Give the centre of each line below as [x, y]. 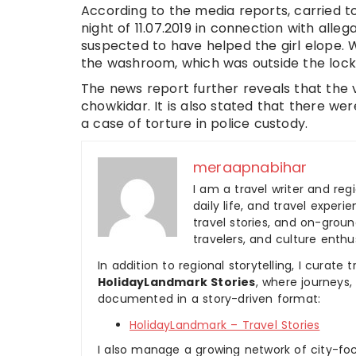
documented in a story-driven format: [209, 298]
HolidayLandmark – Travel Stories [225, 325]
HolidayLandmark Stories [177, 282]
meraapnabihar [250, 167]
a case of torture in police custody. [195, 123]
